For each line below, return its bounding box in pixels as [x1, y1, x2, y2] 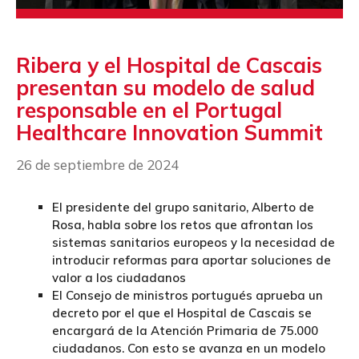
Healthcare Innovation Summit [16, 119, 323, 146]
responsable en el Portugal [16, 96, 282, 123]
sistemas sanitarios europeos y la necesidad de [52, 235, 335, 251]
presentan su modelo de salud [16, 74, 315, 101]
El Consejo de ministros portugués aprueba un [52, 288, 323, 304]
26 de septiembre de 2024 [16, 156, 179, 174]
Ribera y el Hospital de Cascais [16, 51, 322, 79]
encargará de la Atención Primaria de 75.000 [52, 323, 318, 339]
